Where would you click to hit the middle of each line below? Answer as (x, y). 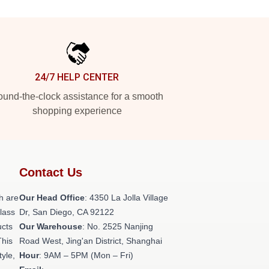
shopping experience (77, 111)
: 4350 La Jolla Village (126, 198)
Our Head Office (52, 198)
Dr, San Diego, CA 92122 (67, 212)
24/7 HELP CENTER (77, 77)
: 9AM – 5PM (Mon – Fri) (86, 255)
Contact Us (51, 172)
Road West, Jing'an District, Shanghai (91, 241)
